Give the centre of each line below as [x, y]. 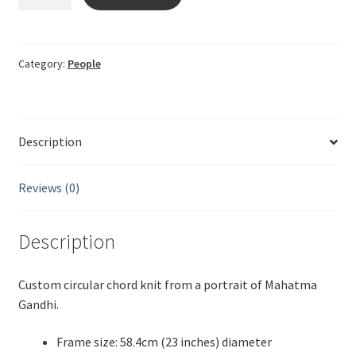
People [84, 64]
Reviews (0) [48, 188]
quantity [40, 43]
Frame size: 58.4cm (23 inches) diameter [164, 342]
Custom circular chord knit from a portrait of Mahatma [167, 284]
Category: [43, 64]
